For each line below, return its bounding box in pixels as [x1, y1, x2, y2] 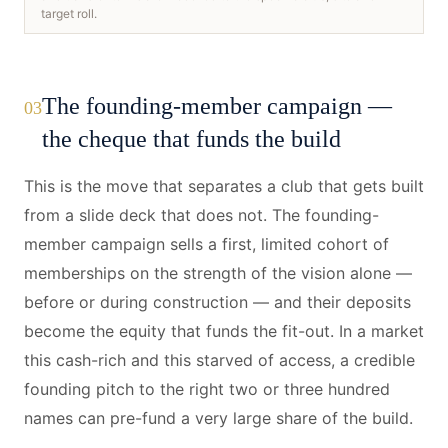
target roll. [41, 6, 97, 21]
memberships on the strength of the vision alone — [24, 263, 412, 283]
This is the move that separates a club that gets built [24, 176, 424, 196]
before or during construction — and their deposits [24, 292, 411, 312]
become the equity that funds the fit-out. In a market [24, 321, 424, 341]
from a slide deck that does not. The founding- [24, 205, 379, 225]
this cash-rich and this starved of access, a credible [24, 350, 415, 370]
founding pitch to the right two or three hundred [24, 379, 390, 399]
